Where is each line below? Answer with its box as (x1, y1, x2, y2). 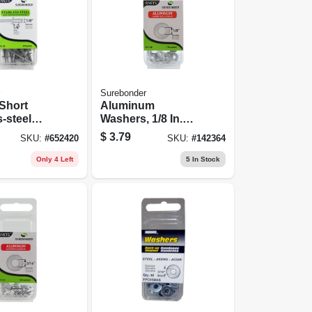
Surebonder (100, 88, 147, 98)
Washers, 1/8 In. (100, 112, 183, 125)
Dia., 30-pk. (100, 125, 159, 138)
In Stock (189, 155, 220, 163)
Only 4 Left (36, 155, 74, 163)
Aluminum (100, 99, 155, 111)
